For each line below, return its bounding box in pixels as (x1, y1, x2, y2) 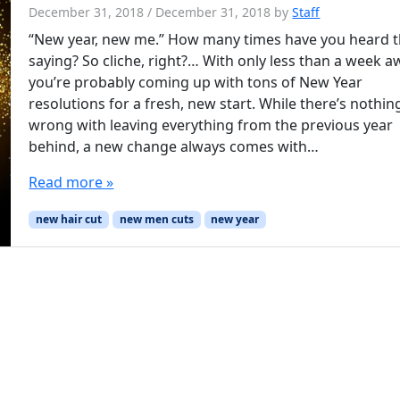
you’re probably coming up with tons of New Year (29, 71, 363, 92)
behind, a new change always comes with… (29, 136, 320, 156)
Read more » (29, 171, 114, 192)
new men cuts (119, 211, 194, 227)
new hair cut (36, 211, 103, 227)
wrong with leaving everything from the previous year (29, 114, 394, 135)
